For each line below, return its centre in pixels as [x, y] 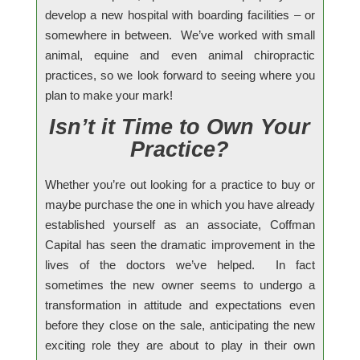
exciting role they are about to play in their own [180, 345]
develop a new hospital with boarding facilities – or [180, 14]
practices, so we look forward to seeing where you [180, 75]
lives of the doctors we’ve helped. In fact [180, 264]
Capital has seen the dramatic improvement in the [180, 244]
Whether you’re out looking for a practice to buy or [180, 184]
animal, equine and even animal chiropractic [180, 55]
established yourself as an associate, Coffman [180, 224]
